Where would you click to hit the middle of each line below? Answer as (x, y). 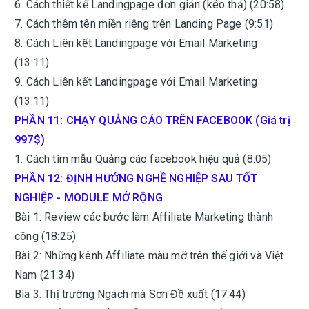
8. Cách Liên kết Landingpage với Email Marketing (136, 43)
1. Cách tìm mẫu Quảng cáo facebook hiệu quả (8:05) (143, 159)
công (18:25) (46, 236)
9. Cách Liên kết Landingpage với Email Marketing (136, 82)
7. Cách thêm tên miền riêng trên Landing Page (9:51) (144, 24)
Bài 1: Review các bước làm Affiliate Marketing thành (144, 217)
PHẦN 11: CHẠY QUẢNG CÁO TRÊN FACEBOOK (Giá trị (152, 120)
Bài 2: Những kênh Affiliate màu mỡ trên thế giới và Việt (149, 256)
